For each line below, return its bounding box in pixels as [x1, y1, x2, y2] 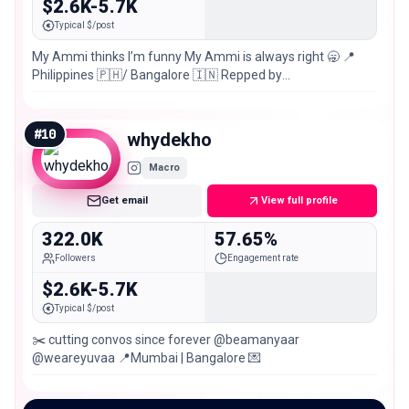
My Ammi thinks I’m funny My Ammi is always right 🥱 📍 [32, 49, 355, 65]
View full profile [261, 194, 338, 207]
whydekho [127, 129, 212, 152]
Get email [100, 194, 148, 207]
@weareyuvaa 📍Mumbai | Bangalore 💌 [32, 350, 261, 365]
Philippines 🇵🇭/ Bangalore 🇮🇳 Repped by [32, 68, 282, 83]
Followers [55, 253, 96, 264]
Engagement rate [226, 253, 299, 264]
